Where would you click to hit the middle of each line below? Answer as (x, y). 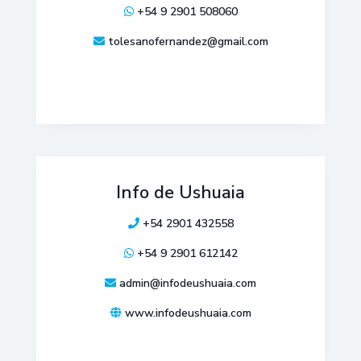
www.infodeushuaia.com (188, 313)
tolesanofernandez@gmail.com (188, 41)
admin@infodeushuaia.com (188, 283)
